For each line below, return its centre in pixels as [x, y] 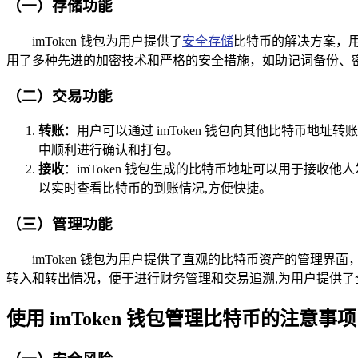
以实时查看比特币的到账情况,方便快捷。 [155, 189]
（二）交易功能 [60, 96]
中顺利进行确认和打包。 [109, 150]
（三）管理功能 [60, 225]
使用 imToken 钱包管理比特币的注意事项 [181, 318]
